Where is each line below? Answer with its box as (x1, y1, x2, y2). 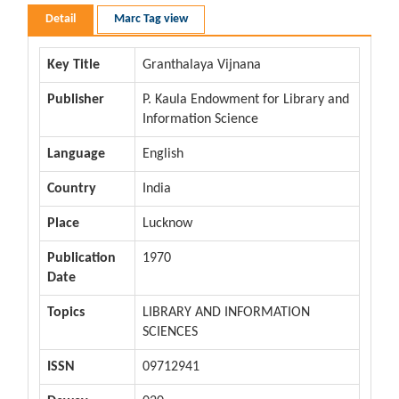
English (142, 146, 183, 161)
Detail (45, 12, 76, 26)
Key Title (47, 57, 100, 72)
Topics (47, 305, 85, 320)
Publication (47, 250, 116, 265)
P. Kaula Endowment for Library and (142, 92, 349, 107)
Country (47, 181, 96, 196)
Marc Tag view (114, 12, 188, 26)
